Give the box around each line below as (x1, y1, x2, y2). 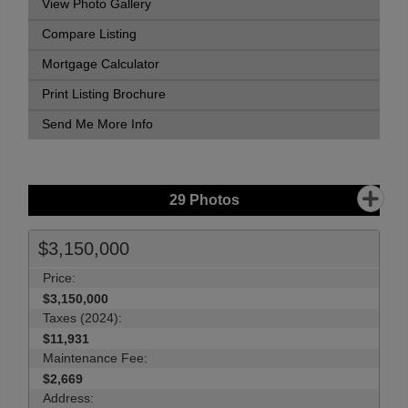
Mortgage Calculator (42, 57, 159, 71)
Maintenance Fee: (43, 351, 148, 365)
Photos (185, 192, 240, 208)
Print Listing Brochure (42, 87, 166, 101)
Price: (43, 270, 76, 285)
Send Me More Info (42, 117, 153, 131)
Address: (43, 391, 94, 405)
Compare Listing (42, 27, 137, 41)
